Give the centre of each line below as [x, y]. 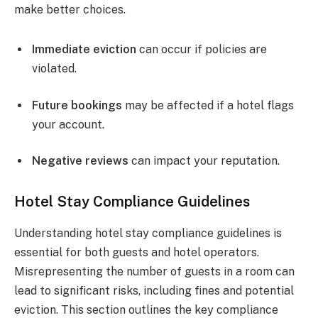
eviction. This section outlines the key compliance [146, 309]
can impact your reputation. [204, 161]
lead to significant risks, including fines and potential [154, 290]
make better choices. [70, 10]
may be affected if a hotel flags [208, 105]
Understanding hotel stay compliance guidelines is [148, 233]
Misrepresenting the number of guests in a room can [154, 271]
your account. [68, 124]
